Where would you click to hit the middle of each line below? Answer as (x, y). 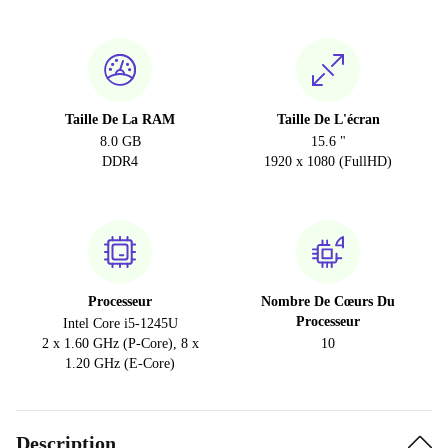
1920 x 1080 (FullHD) (328, 162)
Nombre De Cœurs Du (328, 302)
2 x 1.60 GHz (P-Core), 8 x (120, 344)
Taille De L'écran (328, 120)
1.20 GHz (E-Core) (120, 364)
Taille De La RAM (120, 120)
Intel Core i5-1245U (120, 324)
